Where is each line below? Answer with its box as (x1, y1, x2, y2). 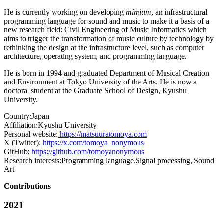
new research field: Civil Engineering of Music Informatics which (4, 26, 207, 34)
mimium (126, 8, 151, 16)
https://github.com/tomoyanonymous (29, 147, 144, 156)
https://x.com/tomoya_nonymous (41, 138, 144, 147)
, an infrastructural (151, 8, 207, 16)
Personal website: (4, 130, 58, 138)
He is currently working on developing (4, 8, 126, 16)
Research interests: (4, 156, 61, 165)
